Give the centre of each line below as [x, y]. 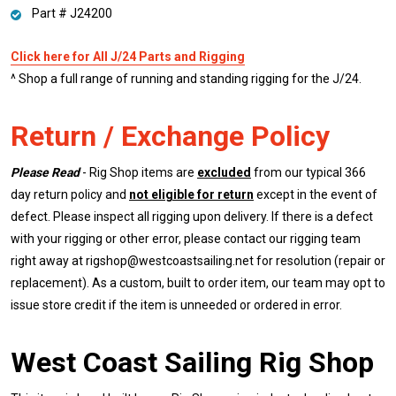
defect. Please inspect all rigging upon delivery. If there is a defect [192, 216]
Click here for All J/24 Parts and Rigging [128, 56]
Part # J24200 [72, 13]
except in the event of [316, 194]
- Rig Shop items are [138, 172]
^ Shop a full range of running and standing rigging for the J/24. [186, 78]
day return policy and [70, 194]
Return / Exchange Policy [170, 136]
